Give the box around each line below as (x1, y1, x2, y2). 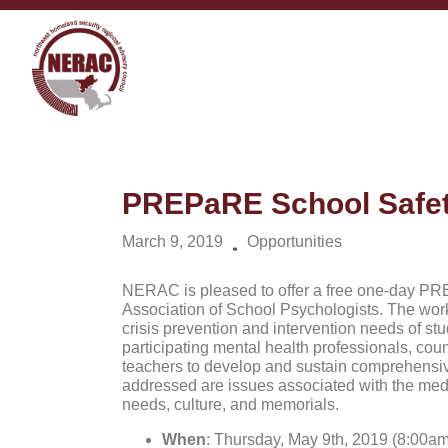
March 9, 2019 (122, 232, 223, 250)
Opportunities (247, 232, 342, 250)
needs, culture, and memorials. (122, 395, 339, 413)
